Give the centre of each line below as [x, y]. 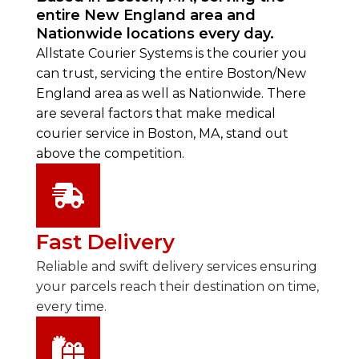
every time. [71, 306]
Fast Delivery [105, 242]
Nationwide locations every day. [155, 33]
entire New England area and [145, 15]
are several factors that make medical [155, 113]
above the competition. [110, 153]
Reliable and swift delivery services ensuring [176, 266]
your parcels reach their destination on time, [177, 286]
